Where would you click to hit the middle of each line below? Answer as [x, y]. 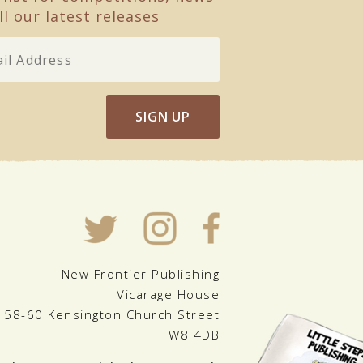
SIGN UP [163, 117]
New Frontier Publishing [140, 274]
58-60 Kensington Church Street [112, 314]
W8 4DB [194, 335]
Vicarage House [168, 294]
